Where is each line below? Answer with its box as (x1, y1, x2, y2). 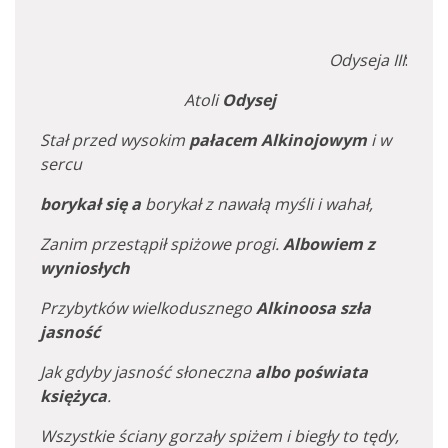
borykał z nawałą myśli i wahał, (141, 193, 373, 215)
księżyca (40, 385, 107, 407)
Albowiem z (283, 233, 375, 255)
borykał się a (40, 193, 141, 215)
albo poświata (255, 361, 368, 383)
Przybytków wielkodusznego (40, 297, 256, 319)
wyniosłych (40, 257, 130, 279)
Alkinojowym (261, 129, 367, 151)
